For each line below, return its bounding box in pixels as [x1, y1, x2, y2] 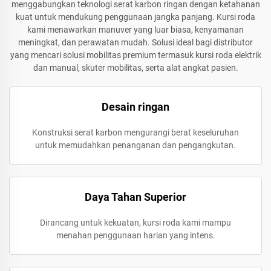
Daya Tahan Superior [85, 191, 186, 203]
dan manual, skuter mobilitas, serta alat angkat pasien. [33, 63, 238, 73]
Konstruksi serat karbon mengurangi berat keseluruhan [32, 128, 239, 137]
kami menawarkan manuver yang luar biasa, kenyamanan [27, 25, 244, 34]
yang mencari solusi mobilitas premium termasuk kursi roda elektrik [10, 50, 261, 60]
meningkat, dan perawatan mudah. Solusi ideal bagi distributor [18, 38, 253, 47]
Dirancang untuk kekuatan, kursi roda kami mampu [40, 218, 231, 227]
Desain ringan [102, 100, 169, 113]
